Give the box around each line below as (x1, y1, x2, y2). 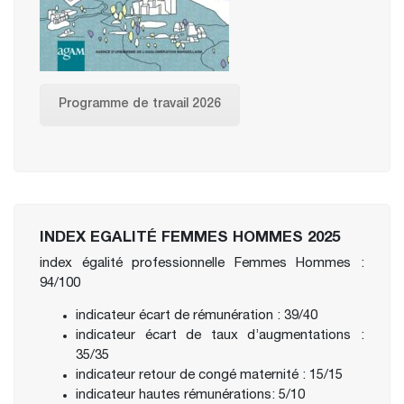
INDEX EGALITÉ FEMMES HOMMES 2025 (40, 231, 340, 246)
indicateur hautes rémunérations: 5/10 (76, 389, 305, 402)
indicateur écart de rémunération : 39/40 (76, 309, 317, 323)
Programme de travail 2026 (59, 98, 221, 112)
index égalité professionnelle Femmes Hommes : (40, 257, 364, 271)
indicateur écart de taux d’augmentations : (76, 329, 364, 343)
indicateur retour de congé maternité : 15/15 (76, 369, 343, 382)
